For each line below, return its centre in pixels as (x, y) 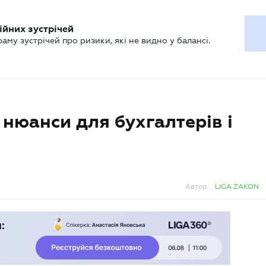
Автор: (197, 186)
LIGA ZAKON (237, 186)
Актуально (46, 39)
